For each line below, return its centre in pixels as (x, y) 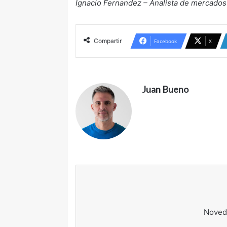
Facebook (166, 41)
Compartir (108, 41)
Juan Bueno (165, 89)
